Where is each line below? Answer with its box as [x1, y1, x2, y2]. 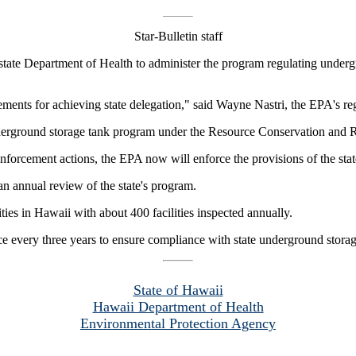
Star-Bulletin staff [133, 29, 222, 43]
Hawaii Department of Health [92, 298, 264, 315]
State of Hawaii [133, 281, 223, 298]
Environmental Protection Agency [80, 315, 276, 331]
